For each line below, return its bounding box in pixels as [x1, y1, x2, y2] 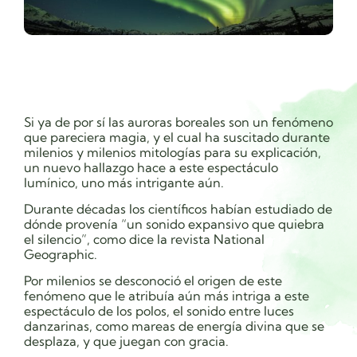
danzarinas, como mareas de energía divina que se [24, 318, 324, 335]
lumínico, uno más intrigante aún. [24, 174, 224, 190]
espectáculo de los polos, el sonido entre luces [24, 303, 294, 320]
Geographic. [24, 245, 97, 262]
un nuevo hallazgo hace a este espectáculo [24, 159, 278, 175]
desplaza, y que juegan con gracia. [24, 333, 229, 350]
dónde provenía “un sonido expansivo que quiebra [24, 215, 324, 232]
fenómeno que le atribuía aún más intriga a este [24, 288, 309, 304]
